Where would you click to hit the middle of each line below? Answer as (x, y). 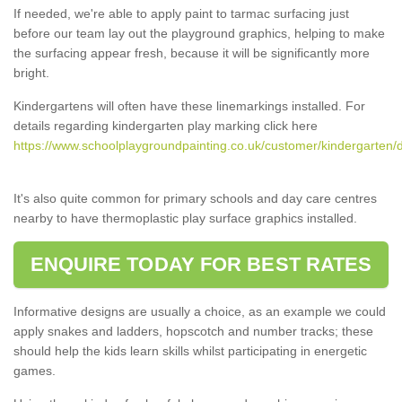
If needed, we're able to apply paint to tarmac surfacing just (181, 13)
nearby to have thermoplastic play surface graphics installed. (185, 218)
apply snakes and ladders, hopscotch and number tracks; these (193, 331)
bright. (31, 72)
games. (35, 370)
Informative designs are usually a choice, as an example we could (200, 311)
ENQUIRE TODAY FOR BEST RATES (201, 264)
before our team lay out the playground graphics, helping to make (199, 33)
